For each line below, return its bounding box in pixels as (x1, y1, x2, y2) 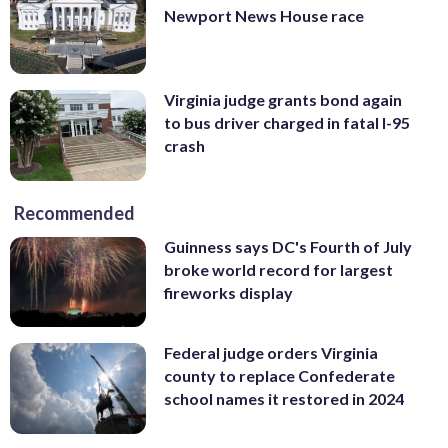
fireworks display (164, 282, 293, 302)
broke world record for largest (164, 259, 393, 279)
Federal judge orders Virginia (164, 343, 378, 363)
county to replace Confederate (164, 366, 395, 386)
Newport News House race (164, 6, 364, 26)
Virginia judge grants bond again (164, 90, 402, 110)
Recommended (14, 201, 135, 224)
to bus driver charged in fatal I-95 (164, 113, 410, 133)
